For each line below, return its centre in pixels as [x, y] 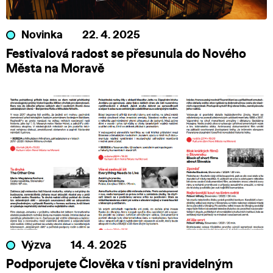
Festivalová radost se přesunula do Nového [126, 55]
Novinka [42, 36]
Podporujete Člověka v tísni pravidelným [119, 265]
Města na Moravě [55, 69]
